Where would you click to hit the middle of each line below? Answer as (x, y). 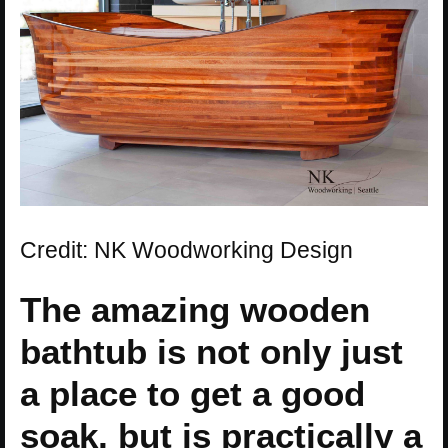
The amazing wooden (195, 310)
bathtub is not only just (211, 352)
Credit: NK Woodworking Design (186, 250)
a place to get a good (192, 394)
